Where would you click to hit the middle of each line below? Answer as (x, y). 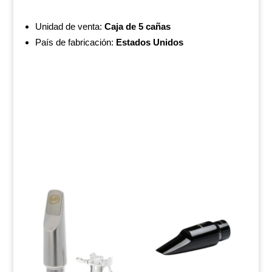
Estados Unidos (149, 42)
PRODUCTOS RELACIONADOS (124, 168)
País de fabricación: (75, 42)
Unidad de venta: (70, 26)
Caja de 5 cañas (137, 26)
